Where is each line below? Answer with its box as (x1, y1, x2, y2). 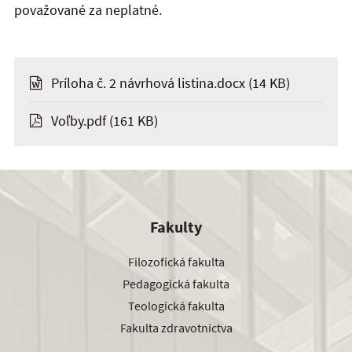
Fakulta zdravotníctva (119, 319, 233, 335)
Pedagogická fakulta (123, 275, 229, 291)
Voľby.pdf (51, 111, 106, 130)
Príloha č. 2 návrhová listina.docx (51, 74, 245, 93)
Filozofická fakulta (127, 253, 225, 269)
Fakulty (150, 216, 202, 236)
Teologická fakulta (127, 297, 225, 313)
